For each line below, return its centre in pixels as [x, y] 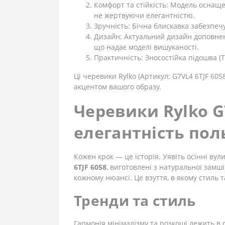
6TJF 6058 [90, 167]
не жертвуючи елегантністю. [144, 15]
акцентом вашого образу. [118, 87]
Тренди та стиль [135, 200]
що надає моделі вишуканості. [146, 47]
